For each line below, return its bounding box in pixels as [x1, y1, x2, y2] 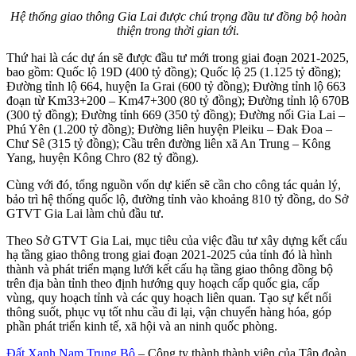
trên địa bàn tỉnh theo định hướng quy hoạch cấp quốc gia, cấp [6, 277, 319, 291]
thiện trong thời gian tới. [117, 24, 239, 38]
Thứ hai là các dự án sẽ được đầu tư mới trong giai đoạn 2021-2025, [6, 51, 349, 65]
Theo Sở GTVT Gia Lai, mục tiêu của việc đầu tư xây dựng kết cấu [6, 234, 347, 248]
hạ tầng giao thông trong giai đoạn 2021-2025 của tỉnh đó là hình [6, 248, 332, 262]
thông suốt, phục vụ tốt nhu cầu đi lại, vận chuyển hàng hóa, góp [6, 305, 331, 319]
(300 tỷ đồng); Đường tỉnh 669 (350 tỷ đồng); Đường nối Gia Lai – [6, 108, 345, 122]
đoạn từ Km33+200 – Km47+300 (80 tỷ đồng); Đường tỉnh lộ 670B [6, 94, 350, 108]
